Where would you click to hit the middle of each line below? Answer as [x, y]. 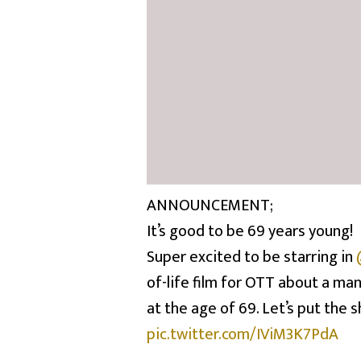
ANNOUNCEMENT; [210, 205]
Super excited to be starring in [251, 257]
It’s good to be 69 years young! [250, 231]
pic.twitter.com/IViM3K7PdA [243, 334]
